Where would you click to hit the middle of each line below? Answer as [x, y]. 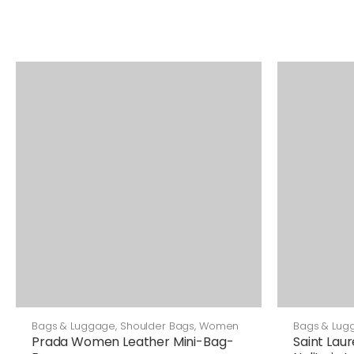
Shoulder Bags [157, 326]
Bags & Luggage [74, 326]
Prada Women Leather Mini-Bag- [133, 342]
